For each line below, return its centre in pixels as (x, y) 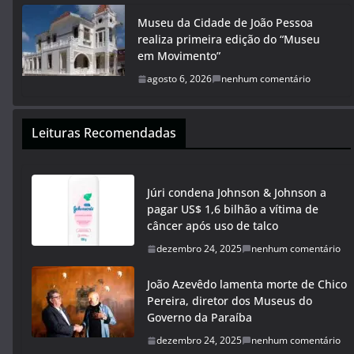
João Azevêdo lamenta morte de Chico (247, 284)
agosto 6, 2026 (179, 79)
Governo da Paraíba (200, 317)
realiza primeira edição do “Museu (229, 39)
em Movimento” (179, 56)
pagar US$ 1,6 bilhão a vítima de (233, 209)
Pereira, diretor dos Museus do (230, 301)
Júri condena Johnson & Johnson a (237, 192)
